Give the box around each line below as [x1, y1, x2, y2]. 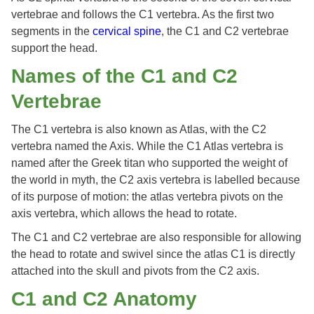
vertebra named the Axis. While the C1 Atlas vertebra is [11, 140, 283, 153]
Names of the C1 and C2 [11, 65, 238, 88]
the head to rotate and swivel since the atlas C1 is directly [11, 248, 295, 261]
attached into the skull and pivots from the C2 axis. [11, 265, 262, 278]
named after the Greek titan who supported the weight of [11, 157, 287, 170]
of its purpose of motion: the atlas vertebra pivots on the [11, 191, 283, 203]
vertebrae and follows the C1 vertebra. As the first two [11, 8, 274, 21]
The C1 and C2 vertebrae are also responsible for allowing [11, 231, 301, 244]
